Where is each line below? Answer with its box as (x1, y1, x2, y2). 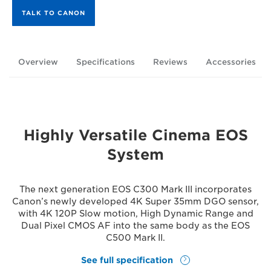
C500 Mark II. (106, 233, 165, 243)
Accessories (206, 57, 256, 67)
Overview (18, 57, 58, 67)
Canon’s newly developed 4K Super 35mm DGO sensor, (12, 197, 259, 206)
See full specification (81, 255, 174, 265)
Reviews (153, 57, 188, 67)
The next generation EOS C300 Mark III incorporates (19, 184, 252, 194)
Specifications (76, 57, 135, 67)
